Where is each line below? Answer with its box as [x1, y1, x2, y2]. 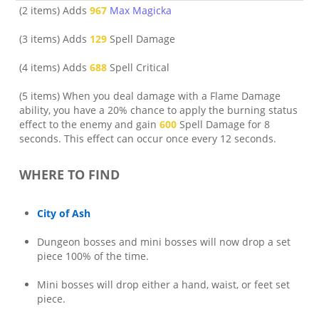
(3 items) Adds [19, 32, 90, 46]
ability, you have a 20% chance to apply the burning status [19, 103, 298, 117]
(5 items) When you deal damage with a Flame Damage [19, 89, 281, 103]
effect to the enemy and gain [19, 117, 159, 131]
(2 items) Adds [19, 4, 90, 17]
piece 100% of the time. [37, 249, 149, 263]
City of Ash [37, 206, 90, 220]
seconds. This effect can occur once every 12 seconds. [19, 132, 276, 145]
